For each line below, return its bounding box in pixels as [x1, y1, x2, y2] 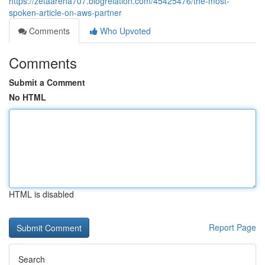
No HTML [9, 91, 46, 103]
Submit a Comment [9, 76, 85, 88]
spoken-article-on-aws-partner [9, 7, 122, 18]
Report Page [209, 221, 256, 233]
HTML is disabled [9, 188, 74, 200]
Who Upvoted [98, 25, 151, 37]
